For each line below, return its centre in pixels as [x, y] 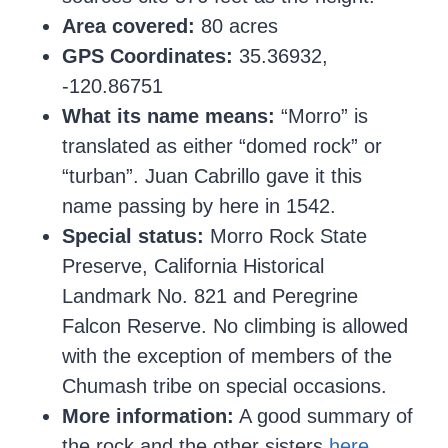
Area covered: [128, 26]
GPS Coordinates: [147, 56]
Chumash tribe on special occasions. [224, 386]
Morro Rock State [285, 236]
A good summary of [323, 416]
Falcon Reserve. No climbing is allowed [235, 326]
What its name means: [168, 116]
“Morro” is [321, 116]
